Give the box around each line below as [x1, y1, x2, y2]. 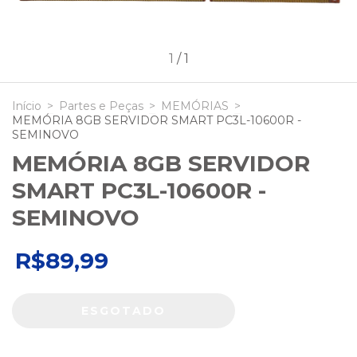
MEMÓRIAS [161, 98, 229, 113]
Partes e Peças [59, 98, 143, 113]
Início [12, 98, 41, 113]
